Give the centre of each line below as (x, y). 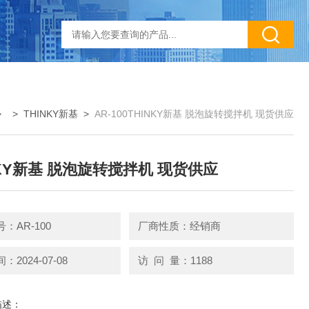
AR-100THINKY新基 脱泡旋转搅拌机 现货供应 (194, 114)
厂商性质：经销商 (179, 226)
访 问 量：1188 (175, 260)
